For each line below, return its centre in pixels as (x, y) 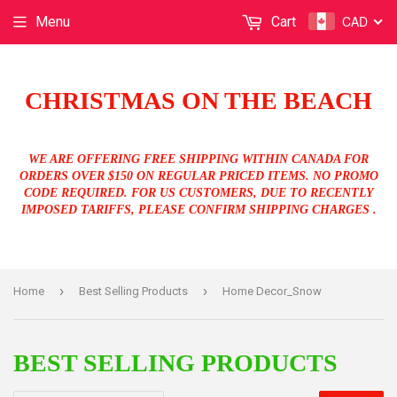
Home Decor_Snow (272, 291)
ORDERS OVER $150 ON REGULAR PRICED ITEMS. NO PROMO (198, 175)
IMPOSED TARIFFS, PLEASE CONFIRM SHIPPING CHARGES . (198, 209)
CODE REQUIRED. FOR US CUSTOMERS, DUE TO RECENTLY (198, 192)
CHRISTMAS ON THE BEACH (198, 101)
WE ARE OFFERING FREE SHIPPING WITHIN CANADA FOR (198, 159)
